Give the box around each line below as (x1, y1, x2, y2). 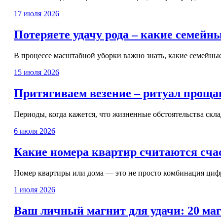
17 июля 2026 (14, 9, 59, 18)
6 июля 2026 (14, 127, 55, 136)
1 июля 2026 (14, 185, 55, 194)
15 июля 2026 (14, 68, 59, 77)
